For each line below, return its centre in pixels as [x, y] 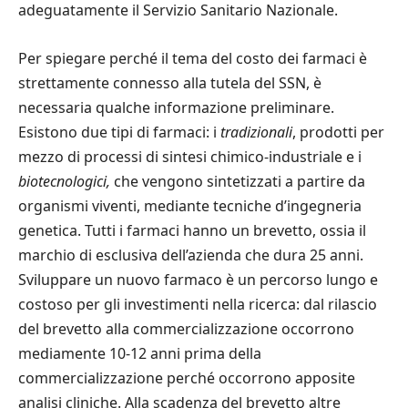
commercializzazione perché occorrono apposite [187, 377]
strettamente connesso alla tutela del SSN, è [170, 82]
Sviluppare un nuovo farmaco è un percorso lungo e [198, 279]
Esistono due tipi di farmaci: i [119, 132]
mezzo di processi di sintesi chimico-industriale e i [190, 156]
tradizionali [256, 132]
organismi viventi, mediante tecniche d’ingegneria [190, 205]
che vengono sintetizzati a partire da [240, 181]
